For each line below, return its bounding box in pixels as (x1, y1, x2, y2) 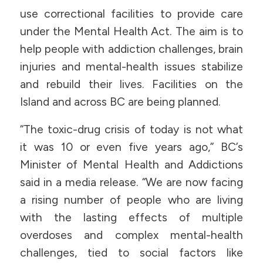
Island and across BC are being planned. (19, 95, 221, 109)
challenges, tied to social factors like (19, 245, 244, 259)
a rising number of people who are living (19, 193, 244, 207)
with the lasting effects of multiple (19, 210, 244, 224)
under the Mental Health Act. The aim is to (19, 25, 244, 39)
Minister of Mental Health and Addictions (19, 157, 244, 171)
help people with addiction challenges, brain (19, 42, 244, 56)
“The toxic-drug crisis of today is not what (19, 122, 244, 136)
